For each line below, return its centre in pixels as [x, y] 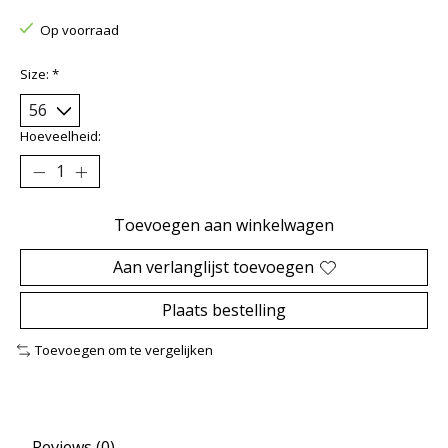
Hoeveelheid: [60, 136]
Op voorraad [79, 29]
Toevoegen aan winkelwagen [224, 225]
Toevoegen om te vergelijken [123, 350]
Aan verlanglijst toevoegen [213, 267]
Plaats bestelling [224, 310]
